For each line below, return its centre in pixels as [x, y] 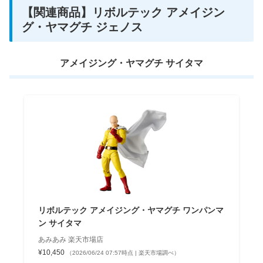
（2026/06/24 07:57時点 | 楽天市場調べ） [123, 253]
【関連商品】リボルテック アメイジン [123, 12]
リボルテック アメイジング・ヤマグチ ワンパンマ [131, 210]
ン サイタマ [60, 223]
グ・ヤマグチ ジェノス [82, 27]
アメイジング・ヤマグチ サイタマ [131, 63]
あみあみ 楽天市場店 [70, 240]
